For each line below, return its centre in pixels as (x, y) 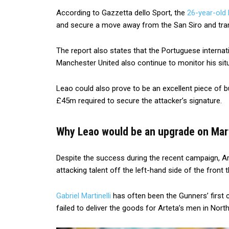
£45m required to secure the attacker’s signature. (139, 101)
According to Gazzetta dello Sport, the (122, 13)
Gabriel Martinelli (84, 196)
